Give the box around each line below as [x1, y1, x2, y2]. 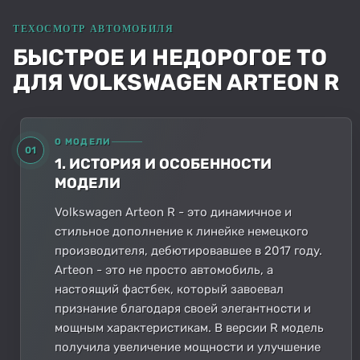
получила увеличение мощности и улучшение [55, 339, 321, 354]
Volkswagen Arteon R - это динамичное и [55, 204, 292, 219]
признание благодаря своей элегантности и [55, 301, 311, 316]
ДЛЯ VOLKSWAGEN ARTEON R [13, 68, 339, 96]
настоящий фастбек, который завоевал [55, 281, 284, 297]
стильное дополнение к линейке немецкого [55, 223, 309, 239]
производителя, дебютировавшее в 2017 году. [55, 243, 322, 258]
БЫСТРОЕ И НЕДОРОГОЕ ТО [13, 43, 327, 71]
